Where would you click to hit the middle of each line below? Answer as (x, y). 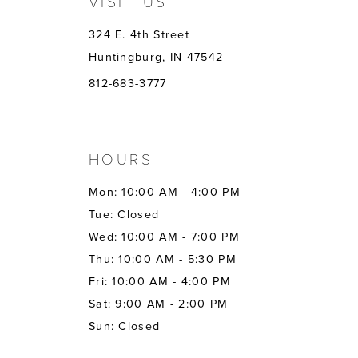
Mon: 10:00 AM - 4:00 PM (164, 193)
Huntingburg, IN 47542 (156, 58)
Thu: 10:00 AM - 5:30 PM (162, 260)
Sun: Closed (124, 327)
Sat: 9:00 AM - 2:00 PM (158, 304)
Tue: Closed (124, 215)
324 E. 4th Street (139, 35)
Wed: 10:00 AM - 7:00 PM (164, 237)
